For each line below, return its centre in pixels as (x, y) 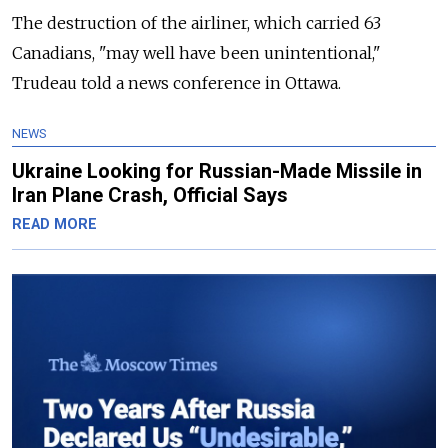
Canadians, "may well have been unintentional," (196, 53)
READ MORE (54, 225)
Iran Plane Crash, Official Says (150, 195)
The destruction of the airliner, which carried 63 (196, 23)
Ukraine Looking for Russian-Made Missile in (217, 171)
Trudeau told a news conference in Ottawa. (176, 83)
